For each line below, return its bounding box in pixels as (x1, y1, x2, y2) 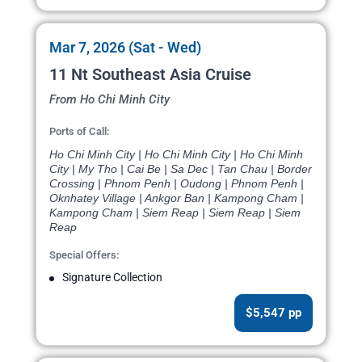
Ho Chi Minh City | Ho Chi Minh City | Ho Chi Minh (49, 148, 303, 162)
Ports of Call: (49, 125, 110, 138)
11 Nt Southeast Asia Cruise (49, 65, 251, 85)
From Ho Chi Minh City (49, 92, 170, 107)
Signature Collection (62, 271, 162, 284)
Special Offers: (49, 249, 120, 262)
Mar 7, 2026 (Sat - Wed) (49, 39, 201, 57)
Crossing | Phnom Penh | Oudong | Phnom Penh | (49, 177, 304, 191)
